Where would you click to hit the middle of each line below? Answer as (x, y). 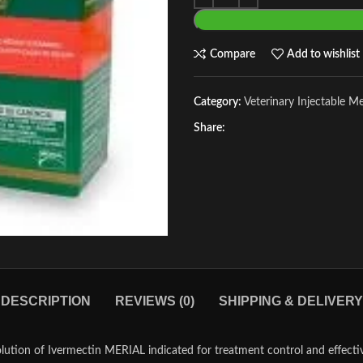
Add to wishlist (324, 54)
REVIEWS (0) (154, 301)
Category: (218, 102)
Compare (232, 54)
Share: (209, 128)
